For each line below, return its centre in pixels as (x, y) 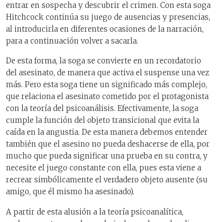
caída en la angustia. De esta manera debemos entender (107, 132)
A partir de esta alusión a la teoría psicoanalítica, (95, 212)
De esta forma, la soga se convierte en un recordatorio (104, 61)
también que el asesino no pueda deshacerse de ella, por (108, 144)
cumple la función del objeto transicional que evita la (103, 120)
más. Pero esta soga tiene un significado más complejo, (107, 85)
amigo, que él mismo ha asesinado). (70, 192)
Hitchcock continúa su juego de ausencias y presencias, (108, 17)
